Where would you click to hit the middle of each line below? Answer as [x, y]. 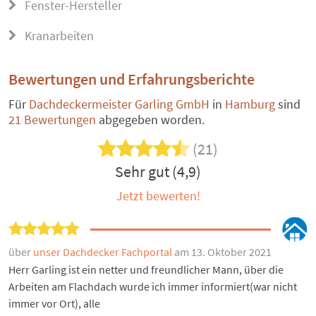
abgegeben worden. [152, 120]
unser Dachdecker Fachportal [104, 252]
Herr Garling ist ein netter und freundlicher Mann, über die [146, 270]
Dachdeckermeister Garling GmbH [119, 104]
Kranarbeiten [58, 36]
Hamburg [250, 104]
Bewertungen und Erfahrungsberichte [132, 79]
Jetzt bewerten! [158, 196]
